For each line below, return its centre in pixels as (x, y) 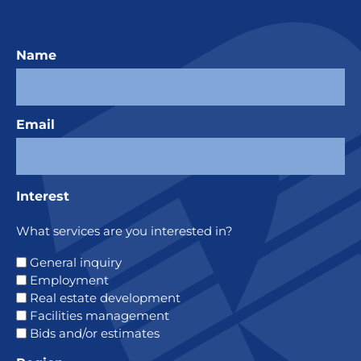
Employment (69, 280)
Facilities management (100, 316)
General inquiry (76, 263)
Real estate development (105, 298)
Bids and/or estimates (95, 334)
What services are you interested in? (124, 231)
